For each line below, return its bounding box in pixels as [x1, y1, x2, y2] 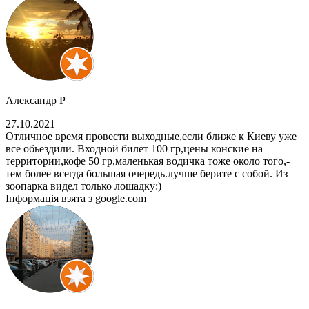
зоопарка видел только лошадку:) [6, 180, 161, 192]
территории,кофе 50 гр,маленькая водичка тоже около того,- [6, 155, 290, 168]
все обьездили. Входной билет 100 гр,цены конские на [6, 143, 263, 155]
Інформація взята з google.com [6, 192, 146, 205]
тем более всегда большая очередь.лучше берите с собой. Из [6, 168, 288, 180]
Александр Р [6, 94, 66, 107]
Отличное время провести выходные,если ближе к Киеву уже [6, 130, 297, 143]
